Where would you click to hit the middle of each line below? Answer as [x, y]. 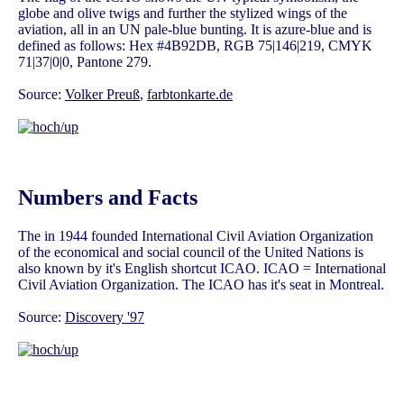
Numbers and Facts [108, 198]
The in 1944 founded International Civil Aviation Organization [196, 236]
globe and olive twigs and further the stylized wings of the [183, 14]
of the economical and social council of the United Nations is [191, 252]
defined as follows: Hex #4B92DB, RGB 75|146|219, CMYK [195, 46]
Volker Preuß [102, 95]
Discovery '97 [105, 317]
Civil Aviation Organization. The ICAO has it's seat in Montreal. [201, 285]
